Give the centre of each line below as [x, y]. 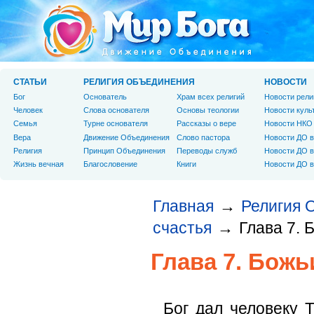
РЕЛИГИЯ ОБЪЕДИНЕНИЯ [139, 82]
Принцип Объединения [124, 150]
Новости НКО [288, 124]
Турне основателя [116, 124]
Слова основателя [116, 110]
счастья [182, 228]
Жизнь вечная [39, 164]
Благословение [110, 164]
